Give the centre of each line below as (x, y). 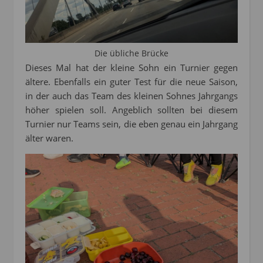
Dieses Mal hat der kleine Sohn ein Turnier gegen (131, 67)
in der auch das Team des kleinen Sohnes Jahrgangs (131, 95)
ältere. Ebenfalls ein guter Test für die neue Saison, (131, 81)
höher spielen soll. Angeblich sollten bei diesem (131, 109)
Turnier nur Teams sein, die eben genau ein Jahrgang (131, 124)
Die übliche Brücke (131, 53)
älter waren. (49, 138)
